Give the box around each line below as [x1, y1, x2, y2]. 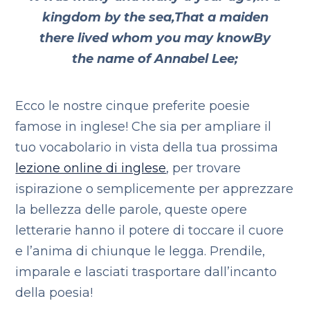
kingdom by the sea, [42, 10, 174, 25]
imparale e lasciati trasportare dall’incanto [15, 264, 277, 280]
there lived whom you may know [39, 30, 253, 46]
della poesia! [15, 285, 93, 300]
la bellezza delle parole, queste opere [15, 202, 248, 217]
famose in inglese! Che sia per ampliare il [15, 119, 272, 134]
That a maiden [174, 10, 268, 25]
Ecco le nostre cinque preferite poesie [15, 98, 250, 113]
